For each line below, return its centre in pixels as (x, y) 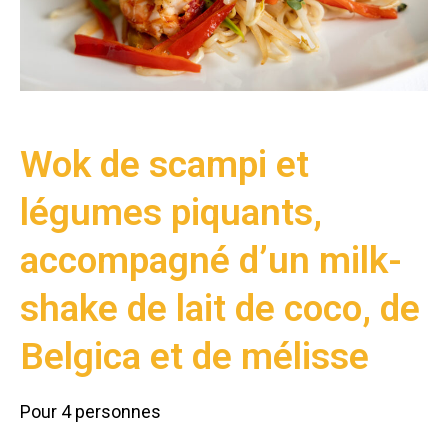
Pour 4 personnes (90, 412)
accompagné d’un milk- (211, 261)
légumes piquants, (171, 213)
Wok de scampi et (164, 165)
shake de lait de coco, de (220, 309)
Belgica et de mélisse (194, 357)
